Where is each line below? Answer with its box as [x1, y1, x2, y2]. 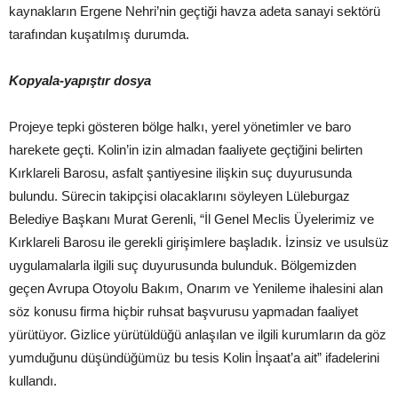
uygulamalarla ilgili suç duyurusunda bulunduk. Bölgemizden [9, 258, 356, 274]
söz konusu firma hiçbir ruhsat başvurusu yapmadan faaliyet [9, 304, 358, 320]
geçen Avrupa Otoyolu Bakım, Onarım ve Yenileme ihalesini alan [9, 281, 383, 297]
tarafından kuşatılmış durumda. [9, 27, 189, 43]
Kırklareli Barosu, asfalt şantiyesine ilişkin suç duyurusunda [9, 165, 352, 181]
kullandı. [9, 373, 57, 389]
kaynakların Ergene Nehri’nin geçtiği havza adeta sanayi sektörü [9, 4, 380, 20]
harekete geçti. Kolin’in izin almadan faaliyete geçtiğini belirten [9, 142, 362, 158]
